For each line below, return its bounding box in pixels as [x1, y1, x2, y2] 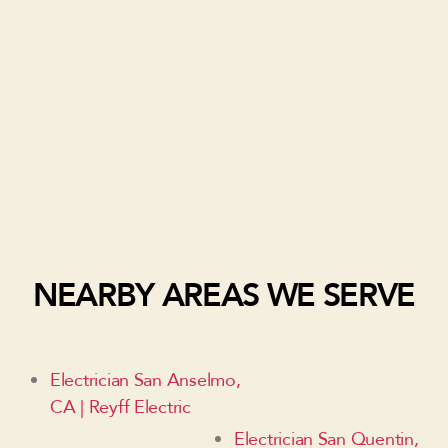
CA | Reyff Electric [50, 395, 191, 421]
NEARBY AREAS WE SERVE [32, 274, 416, 319]
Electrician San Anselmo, [50, 368, 241, 394]
